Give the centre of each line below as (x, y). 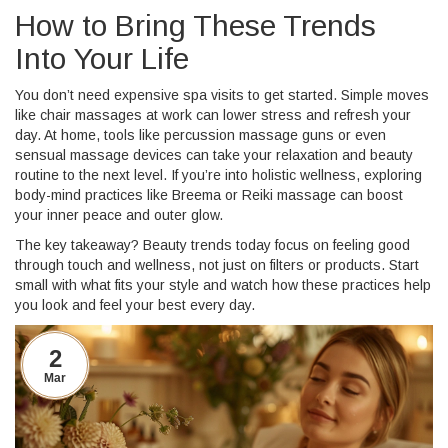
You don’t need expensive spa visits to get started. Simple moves (222, 95)
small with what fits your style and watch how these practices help (223, 285)
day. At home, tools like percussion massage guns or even (200, 135)
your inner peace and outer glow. (119, 215)
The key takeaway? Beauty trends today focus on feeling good (212, 245)
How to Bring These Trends (195, 25)
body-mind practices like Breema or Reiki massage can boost (209, 195)
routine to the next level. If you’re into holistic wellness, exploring (218, 175)
